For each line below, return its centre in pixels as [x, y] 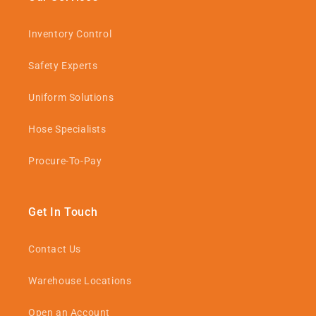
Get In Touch [63, 212]
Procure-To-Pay [65, 161]
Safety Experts [63, 66]
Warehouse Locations [80, 281]
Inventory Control [70, 34]
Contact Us [55, 249]
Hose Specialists [67, 129]
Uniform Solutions [71, 97]
